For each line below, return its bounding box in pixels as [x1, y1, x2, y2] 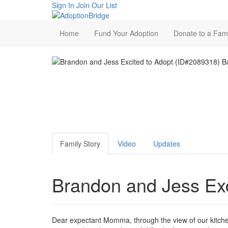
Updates [153, 138, 180, 149]
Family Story [60, 138, 100, 149]
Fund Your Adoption [94, 28, 158, 38]
